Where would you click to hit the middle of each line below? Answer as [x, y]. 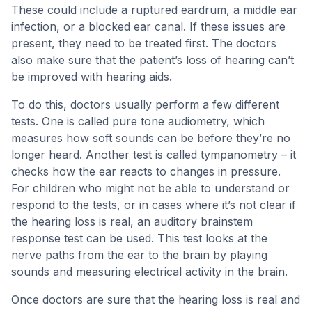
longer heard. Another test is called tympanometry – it [154, 155]
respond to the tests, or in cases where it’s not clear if [154, 205]
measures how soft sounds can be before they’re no [151, 138]
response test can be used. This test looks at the [139, 238]
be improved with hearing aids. [92, 77]
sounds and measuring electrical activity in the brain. [149, 272]
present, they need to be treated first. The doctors [144, 43]
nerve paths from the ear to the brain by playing [139, 255]
